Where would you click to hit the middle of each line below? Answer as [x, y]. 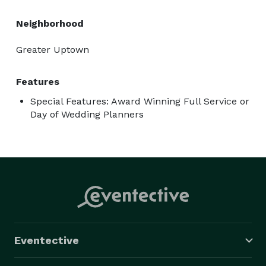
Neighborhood [50, 23]
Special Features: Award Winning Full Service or [140, 101]
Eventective [47, 240]
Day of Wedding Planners [87, 114]
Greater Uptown [53, 49]
